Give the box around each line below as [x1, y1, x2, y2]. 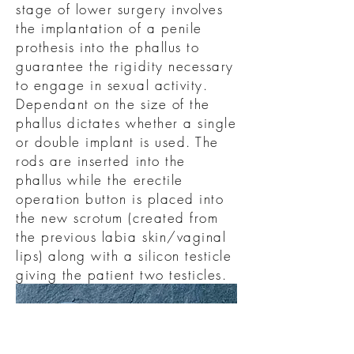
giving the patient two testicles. [16, 265, 233, 284]
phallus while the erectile [16, 171, 183, 189]
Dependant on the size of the [16, 95, 210, 113]
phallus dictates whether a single [16, 114, 237, 132]
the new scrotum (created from [16, 209, 219, 227]
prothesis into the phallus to [16, 38, 200, 56]
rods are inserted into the [16, 152, 186, 170]
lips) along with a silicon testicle [16, 247, 232, 265]
